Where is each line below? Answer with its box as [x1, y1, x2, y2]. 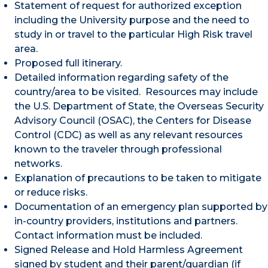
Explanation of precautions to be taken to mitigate [14, 172, 261, 184]
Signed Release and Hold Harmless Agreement [14, 243, 243, 255]
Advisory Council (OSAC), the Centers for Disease [14, 114, 251, 126]
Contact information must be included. [14, 229, 202, 241]
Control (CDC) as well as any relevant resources [14, 129, 243, 141]
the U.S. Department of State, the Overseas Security [14, 100, 264, 112]
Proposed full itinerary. [14, 57, 122, 69]
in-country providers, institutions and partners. [14, 215, 237, 227]
